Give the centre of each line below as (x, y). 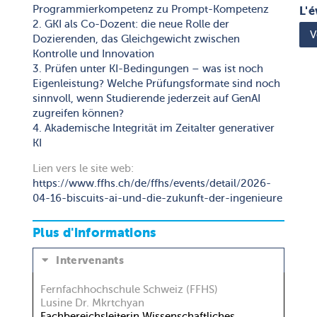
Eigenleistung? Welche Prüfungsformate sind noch (156, 83)
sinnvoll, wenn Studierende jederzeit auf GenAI (146, 98)
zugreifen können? (78, 113)
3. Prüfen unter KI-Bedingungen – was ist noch (148, 69)
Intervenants (88, 260)
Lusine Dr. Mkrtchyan (92, 303)
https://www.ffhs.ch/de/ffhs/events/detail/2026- (152, 183)
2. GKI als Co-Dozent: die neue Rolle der (131, 24)
